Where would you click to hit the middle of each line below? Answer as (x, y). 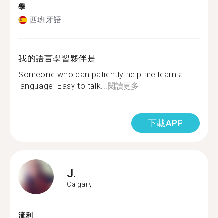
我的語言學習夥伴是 (57, 58)
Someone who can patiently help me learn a (101, 75)
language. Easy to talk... (63, 86)
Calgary (80, 184)
